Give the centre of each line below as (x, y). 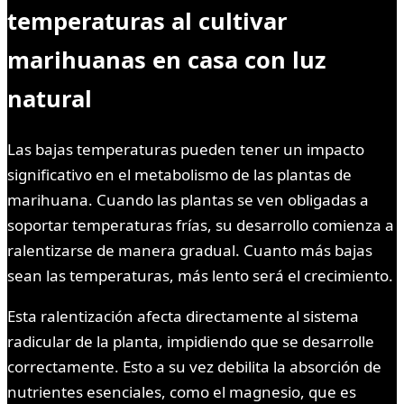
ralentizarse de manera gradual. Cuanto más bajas (190, 250)
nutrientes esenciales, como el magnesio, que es (182, 391)
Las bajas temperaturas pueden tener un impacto (186, 149)
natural (50, 98)
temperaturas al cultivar (147, 20)
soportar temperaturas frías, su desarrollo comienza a (201, 225)
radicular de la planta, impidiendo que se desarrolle (191, 341)
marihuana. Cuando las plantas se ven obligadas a (188, 199)
